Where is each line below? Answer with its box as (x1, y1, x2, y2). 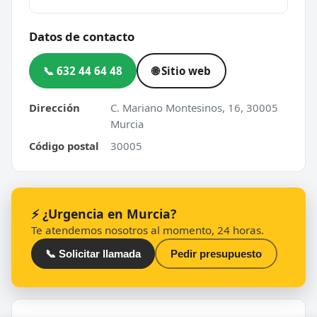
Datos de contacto (29, 28, 134, 45)
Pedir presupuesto (171, 247, 262, 260)
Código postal (29, 138, 99, 153)
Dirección (29, 100, 80, 115)
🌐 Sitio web (152, 63, 211, 78)
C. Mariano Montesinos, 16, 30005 (110, 100, 278, 115)
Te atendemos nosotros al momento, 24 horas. (31, 222, 264, 237)
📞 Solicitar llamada (45, 247, 141, 260)
